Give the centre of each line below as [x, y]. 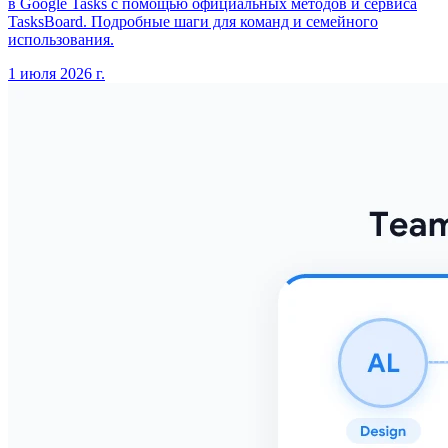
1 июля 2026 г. [56, 74]
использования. [61, 40]
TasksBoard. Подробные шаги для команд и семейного [193, 22]
